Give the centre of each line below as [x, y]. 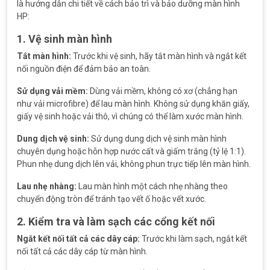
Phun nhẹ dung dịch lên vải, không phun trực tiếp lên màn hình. [134, 164]
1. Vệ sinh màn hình [64, 39]
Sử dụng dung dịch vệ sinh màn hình [158, 139]
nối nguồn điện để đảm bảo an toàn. [84, 69]
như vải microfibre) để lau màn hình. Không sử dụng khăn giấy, [133, 104]
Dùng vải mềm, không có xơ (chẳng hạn [163, 91]
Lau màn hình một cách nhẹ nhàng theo [152, 186]
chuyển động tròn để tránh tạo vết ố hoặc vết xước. [111, 199]
